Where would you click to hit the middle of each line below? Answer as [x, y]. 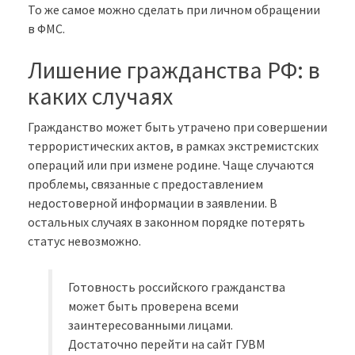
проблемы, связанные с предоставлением [145, 183]
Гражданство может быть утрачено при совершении [177, 126]
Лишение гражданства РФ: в [174, 69]
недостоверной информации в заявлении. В [153, 202]
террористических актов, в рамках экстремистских [173, 145]
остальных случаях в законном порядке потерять [166, 221]
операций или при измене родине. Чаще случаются [171, 164]
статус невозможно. [84, 240]
